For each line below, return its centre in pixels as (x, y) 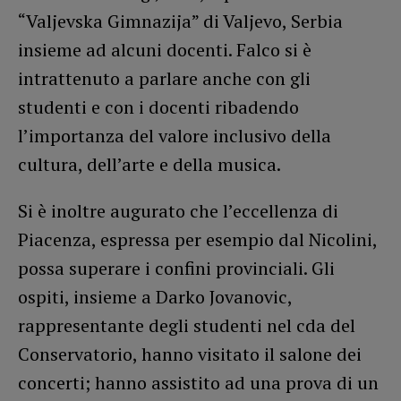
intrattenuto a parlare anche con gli (164, 79)
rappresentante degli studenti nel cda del (187, 326)
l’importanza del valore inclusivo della (175, 136)
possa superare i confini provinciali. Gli (176, 269)
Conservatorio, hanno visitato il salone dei (190, 354)
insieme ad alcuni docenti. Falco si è (165, 50)
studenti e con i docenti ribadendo (158, 107)
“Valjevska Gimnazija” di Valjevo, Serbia (180, 21)
